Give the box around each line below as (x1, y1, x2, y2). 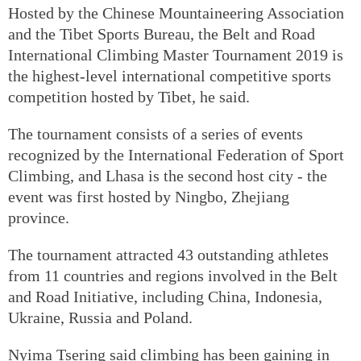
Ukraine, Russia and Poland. (8, 308, 193, 326)
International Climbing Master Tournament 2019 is (8, 45, 343, 64)
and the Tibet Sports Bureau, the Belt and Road (8, 24, 315, 43)
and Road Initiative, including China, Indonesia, (8, 287, 322, 305)
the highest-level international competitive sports (8, 66, 331, 85)
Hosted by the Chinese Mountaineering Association (8, 3, 344, 22)
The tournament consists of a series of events (8, 124, 303, 143)
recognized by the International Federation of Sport (8, 145, 344, 164)
